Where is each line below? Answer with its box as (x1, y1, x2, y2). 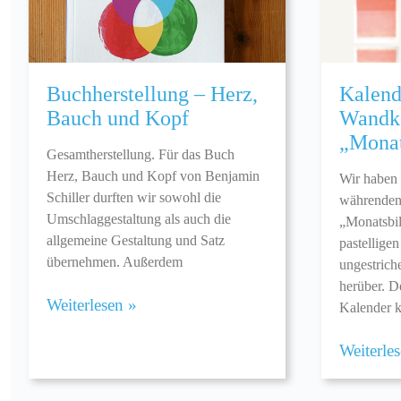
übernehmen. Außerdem (47, 254, 183, 270)
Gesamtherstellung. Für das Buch (47, 147, 235, 163)
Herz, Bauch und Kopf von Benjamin (47, 168, 260, 184)
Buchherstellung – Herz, (47, 82, 258, 107)
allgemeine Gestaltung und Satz (47, 233, 225, 249)
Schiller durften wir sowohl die (47, 190, 221, 206)
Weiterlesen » (47, 295, 137, 315)
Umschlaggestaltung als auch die (47, 211, 231, 227)
